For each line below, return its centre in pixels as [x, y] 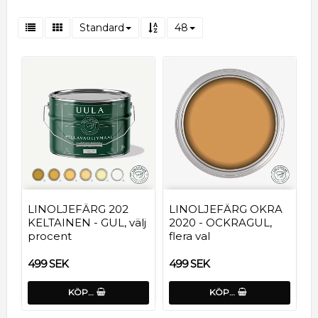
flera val [190, 236]
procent [50, 236]
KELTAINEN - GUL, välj [87, 222]
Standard [102, 27]
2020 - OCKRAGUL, [220, 222]
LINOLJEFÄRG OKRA [226, 209]
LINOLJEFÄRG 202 [78, 209]
